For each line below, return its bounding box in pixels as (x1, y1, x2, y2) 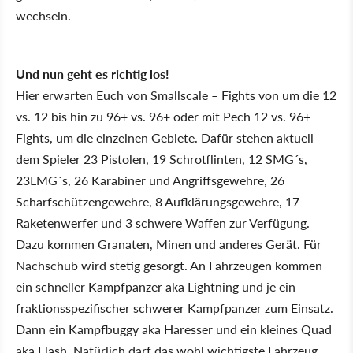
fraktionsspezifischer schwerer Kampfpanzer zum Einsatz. (16, 299, 333, 317)
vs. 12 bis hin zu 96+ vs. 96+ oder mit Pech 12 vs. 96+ (16, 107, 310, 125)
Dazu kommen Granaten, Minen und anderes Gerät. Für (16, 235, 321, 253)
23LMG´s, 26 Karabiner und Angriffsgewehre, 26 (16, 171, 284, 189)
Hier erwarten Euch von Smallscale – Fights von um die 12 (16, 86, 336, 104)
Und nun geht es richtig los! (16, 65, 169, 83)
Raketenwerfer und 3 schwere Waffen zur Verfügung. (16, 214, 310, 232)
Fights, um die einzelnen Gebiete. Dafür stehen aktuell (16, 128, 314, 147)
